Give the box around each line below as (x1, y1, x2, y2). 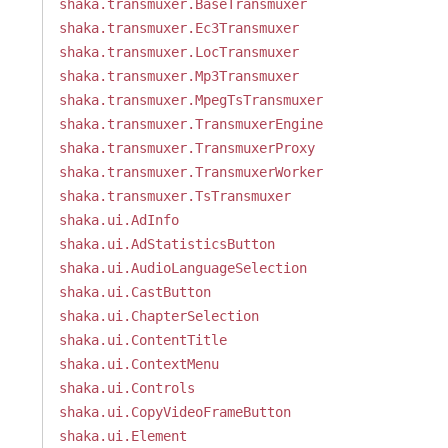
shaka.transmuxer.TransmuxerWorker (58, 164, 323, 180)
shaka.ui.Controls (58, 380, 195, 396)
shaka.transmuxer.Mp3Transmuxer (58, 68, 299, 84)
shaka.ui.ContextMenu (58, 356, 219, 372)
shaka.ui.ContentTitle (58, 332, 227, 348)
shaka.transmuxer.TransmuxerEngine (58, 116, 323, 132)
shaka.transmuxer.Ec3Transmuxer (58, 20, 299, 36)
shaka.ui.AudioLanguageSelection (58, 260, 307, 276)
